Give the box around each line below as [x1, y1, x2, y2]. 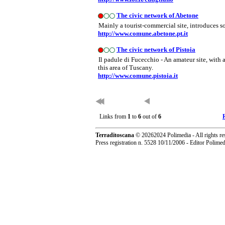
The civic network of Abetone [117, 12, 198, 19]
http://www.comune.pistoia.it [98, 72, 178, 79]
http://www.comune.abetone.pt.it [98, 30, 188, 37]
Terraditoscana [95, 132, 136, 139]
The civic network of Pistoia [117, 46, 195, 53]
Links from [99, 113, 128, 120]
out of [141, 113, 158, 120]
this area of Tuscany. [98, 64, 153, 71]
